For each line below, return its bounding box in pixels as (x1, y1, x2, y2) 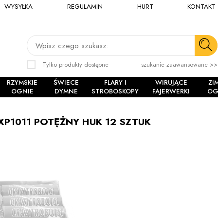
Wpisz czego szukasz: (35, 40, 109, 51)
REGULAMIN (67, 1, 103, 11)
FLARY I (104, 78, 127, 88)
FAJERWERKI (152, 87, 190, 96)
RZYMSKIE (7, 78, 38, 88)
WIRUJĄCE (155, 78, 187, 88)
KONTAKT (187, 1, 216, 11)
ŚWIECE (53, 78, 79, 88)
